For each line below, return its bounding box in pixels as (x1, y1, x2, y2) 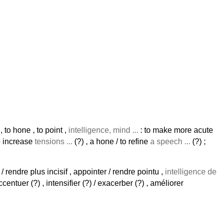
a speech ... (150, 137, 190, 146)
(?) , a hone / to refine (72, 137, 150, 146)
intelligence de (165, 167, 217, 176)
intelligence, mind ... (68, 126, 138, 134)
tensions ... (35, 137, 72, 146)
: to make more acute (138, 126, 213, 134)
